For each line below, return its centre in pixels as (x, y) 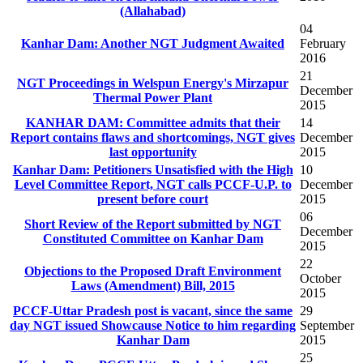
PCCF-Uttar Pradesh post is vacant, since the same (153, 311)
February (323, 44)
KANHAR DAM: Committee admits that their (153, 123)
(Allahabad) (153, 11)
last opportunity (153, 152)
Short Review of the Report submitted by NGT (153, 224)
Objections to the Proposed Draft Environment (153, 271)
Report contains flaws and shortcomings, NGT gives (153, 138)
